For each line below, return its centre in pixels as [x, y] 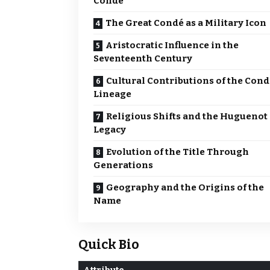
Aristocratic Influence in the [172, 46]
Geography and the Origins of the [185, 188]
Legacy [110, 130]
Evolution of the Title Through [177, 152]
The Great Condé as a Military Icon [186, 23]
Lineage [112, 94]
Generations [123, 165]
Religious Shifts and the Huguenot [187, 117]
